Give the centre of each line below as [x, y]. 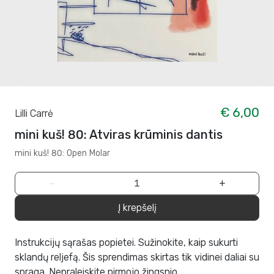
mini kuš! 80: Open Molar [62, 154]
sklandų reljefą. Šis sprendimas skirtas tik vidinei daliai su [137, 257]
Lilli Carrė [34, 114]
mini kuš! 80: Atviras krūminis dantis [119, 135]
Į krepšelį [137, 208]
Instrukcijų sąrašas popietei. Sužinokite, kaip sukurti [126, 243]
